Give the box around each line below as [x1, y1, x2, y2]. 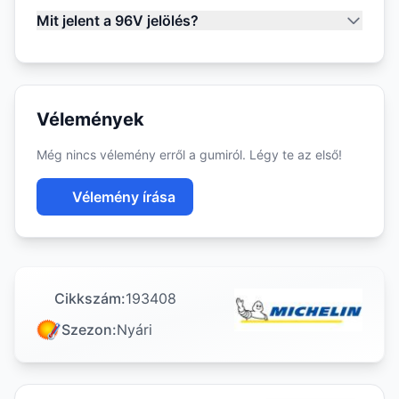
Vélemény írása [72, 188, 175, 206]
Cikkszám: [54, 289, 126, 307]
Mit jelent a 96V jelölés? [37, 12, 199, 29]
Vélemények [37, 109, 144, 130]
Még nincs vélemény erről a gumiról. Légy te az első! [37, 147, 342, 162]
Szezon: [61, 321, 117, 338]
